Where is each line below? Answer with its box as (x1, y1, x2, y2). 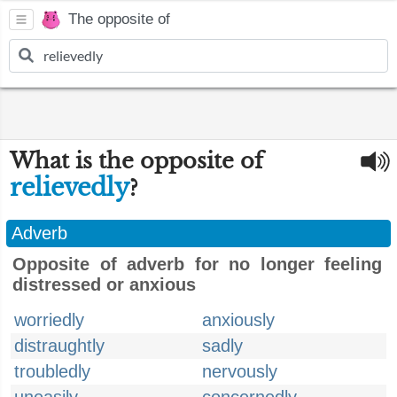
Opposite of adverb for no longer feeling (12, 254, 382, 274)
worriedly (14, 310, 84, 330)
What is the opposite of (10, 148, 263, 174)
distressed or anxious (12, 275, 196, 294)
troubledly (14, 362, 90, 381)
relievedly (10, 173, 129, 202)
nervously (202, 362, 277, 381)
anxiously (202, 310, 275, 330)
